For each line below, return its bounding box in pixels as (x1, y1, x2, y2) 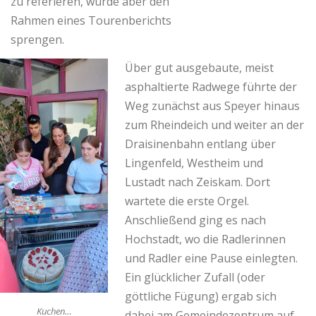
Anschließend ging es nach (125, 212, 266, 229)
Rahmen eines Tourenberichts (11, 13, 171, 29)
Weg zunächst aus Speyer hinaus (125, 98, 300, 114)
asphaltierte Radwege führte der (125, 79, 297, 95)
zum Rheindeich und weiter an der (125, 117, 304, 133)
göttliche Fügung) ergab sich (125, 288, 276, 305)
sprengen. (11, 32, 64, 48)
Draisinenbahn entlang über (125, 136, 276, 152)
